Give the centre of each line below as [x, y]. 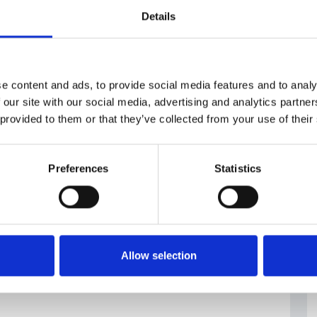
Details [158, 16]
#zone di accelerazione [149, 63]
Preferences [79, 168]
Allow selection [158, 255]
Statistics [238, 168]
